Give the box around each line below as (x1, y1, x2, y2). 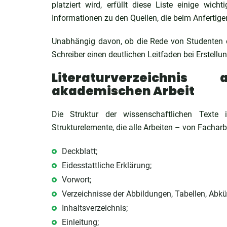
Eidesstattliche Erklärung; (62, 161, 152, 170)
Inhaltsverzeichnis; (62, 203, 128, 213)
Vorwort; (62, 175, 91, 184)
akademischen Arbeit (52, 83, 195, 99)
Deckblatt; (62, 146, 97, 156)
